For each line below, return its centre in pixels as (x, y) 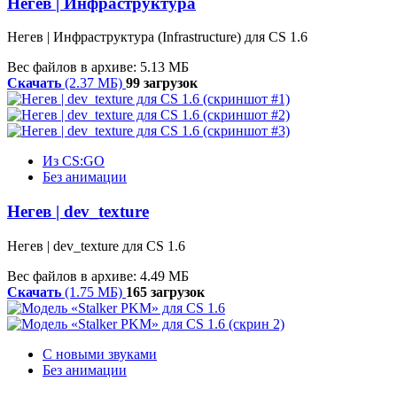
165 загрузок (165, 292)
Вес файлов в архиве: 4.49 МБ (98, 276)
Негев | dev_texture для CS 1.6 (96, 245)
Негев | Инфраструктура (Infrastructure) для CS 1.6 (157, 37)
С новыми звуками (100, 354)
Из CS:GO (74, 161)
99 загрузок (162, 83)
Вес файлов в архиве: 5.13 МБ (98, 67)
